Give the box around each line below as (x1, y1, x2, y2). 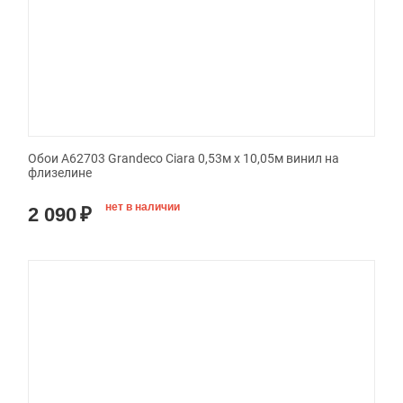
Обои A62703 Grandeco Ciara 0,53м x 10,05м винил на (28, 151, 339, 166)
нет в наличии (105, 201, 180, 214)
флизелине (28, 166, 92, 181)
